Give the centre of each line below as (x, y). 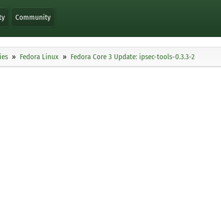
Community (33, 17)
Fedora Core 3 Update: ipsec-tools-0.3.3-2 (133, 57)
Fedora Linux (39, 57)
